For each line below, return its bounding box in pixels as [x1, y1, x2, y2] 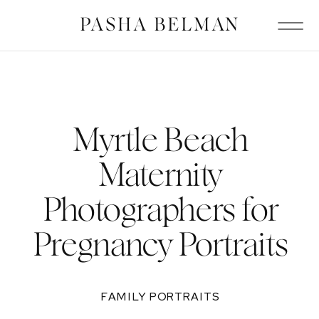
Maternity [98, 159, 222, 192]
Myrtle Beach [73, 125, 248, 157]
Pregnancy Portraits [32, 229, 288, 261]
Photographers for [42, 194, 278, 226]
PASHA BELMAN [80, 16, 241, 35]
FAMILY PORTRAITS [100, 289, 219, 303]
